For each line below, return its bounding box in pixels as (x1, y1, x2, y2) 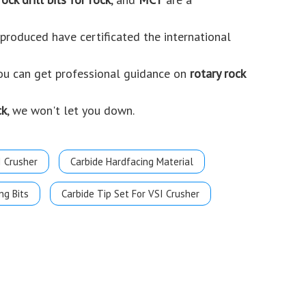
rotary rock (190, 66, 245, 81)
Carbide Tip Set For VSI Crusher (61, 187, 199, 200)
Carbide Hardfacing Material (70, 155, 193, 168)
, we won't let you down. (7, 102, 135, 118)
